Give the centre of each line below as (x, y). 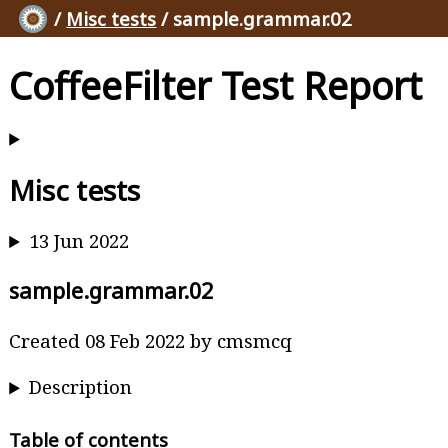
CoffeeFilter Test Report (216, 85)
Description (81, 387)
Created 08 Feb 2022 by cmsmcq (151, 340)
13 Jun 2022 (79, 241)
